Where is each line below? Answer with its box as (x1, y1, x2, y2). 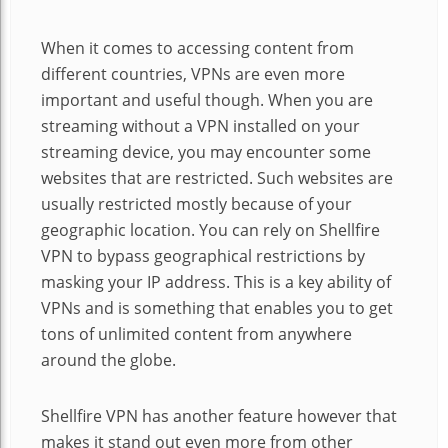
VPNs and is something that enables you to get (41, 296, 393, 319)
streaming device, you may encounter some (41, 140, 371, 163)
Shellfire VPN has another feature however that (41, 404, 397, 427)
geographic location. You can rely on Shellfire (41, 218, 380, 241)
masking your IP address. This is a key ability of (41, 270, 391, 293)
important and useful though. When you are (41, 88, 373, 111)
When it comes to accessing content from (41, 36, 354, 59)
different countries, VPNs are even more (41, 62, 345, 85)
